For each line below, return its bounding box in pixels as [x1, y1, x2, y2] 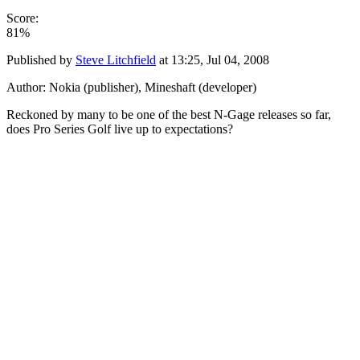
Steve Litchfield [76, 52, 156, 67]
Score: [6, 10, 39, 25]
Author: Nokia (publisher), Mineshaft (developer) [6, 80, 256, 94]
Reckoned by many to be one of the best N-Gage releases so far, [6, 107, 331, 121]
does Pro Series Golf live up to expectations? [6, 121, 233, 136]
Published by [6, 52, 76, 67]
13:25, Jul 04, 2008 [171, 52, 269, 67]
